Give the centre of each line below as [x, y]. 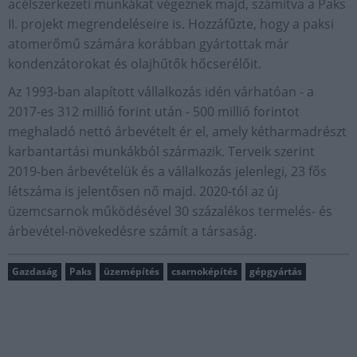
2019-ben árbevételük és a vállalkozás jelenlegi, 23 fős [167, 171]
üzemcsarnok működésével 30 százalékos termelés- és [170, 211]
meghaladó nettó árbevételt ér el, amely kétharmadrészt [177, 131]
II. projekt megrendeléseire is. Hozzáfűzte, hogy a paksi [171, 24]
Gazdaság [35, 271]
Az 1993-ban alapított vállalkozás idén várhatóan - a [161, 92]
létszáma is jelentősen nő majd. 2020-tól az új [143, 191]
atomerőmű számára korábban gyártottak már [149, 44]
